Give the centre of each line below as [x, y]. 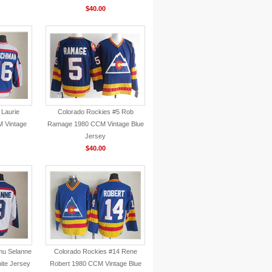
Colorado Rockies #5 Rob [95, 112]
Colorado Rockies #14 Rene [95, 251]
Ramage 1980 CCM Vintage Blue [95, 124]
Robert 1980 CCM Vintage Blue [95, 263]
